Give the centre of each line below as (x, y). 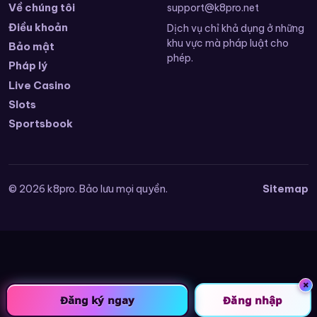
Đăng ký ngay (97, 300)
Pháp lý (28, 66)
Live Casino (40, 85)
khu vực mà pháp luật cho (228, 44)
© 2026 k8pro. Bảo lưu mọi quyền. (88, 189)
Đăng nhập (253, 300)
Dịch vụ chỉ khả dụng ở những (236, 29)
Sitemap (286, 189)
